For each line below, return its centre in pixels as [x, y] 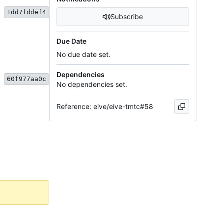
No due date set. [83, 55]
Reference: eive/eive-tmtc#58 [105, 107]
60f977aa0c [27, 79]
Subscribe [127, 17]
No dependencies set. [92, 84]
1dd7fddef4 [27, 12]
